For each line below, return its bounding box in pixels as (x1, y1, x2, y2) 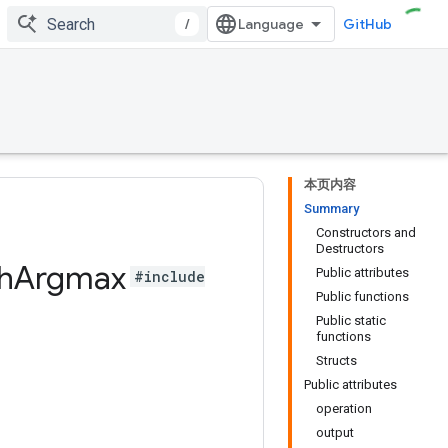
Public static (316, 313, 386, 328)
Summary (304, 201, 359, 216)
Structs (316, 353, 357, 368)
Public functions (316, 289, 409, 304)
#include (134, 267, 205, 287)
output (316, 425, 354, 440)
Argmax (14, 258, 126, 298)
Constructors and (316, 225, 416, 240)
